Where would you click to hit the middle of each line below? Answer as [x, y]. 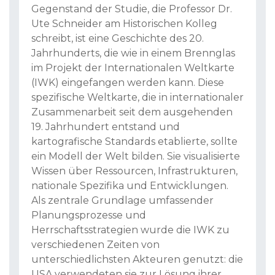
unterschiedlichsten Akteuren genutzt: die [137, 260]
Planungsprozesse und [89, 215]
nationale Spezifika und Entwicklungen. [130, 186]
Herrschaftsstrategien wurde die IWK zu [130, 230]
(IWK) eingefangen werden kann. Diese [128, 83]
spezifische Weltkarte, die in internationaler [137, 98]
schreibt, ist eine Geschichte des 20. [118, 39]
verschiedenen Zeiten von [95, 245]
